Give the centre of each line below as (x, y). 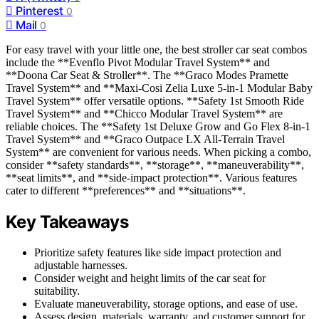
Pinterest (40, 11)
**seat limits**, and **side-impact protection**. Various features (151, 178)
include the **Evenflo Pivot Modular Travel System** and (138, 63)
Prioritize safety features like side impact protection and (158, 252)
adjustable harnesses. (81, 265)
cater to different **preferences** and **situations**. (126, 191)
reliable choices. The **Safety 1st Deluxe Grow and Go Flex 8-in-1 (158, 127)
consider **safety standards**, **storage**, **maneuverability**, (155, 165)
